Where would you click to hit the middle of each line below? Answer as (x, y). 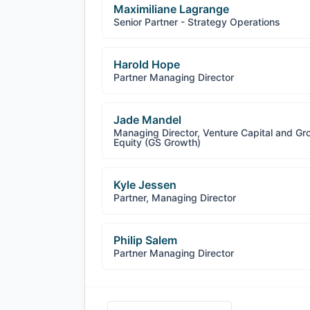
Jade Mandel (147, 120)
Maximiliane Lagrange (171, 9)
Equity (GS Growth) (157, 142)
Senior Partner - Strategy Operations (197, 22)
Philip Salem (145, 240)
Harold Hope (147, 64)
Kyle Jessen (145, 185)
